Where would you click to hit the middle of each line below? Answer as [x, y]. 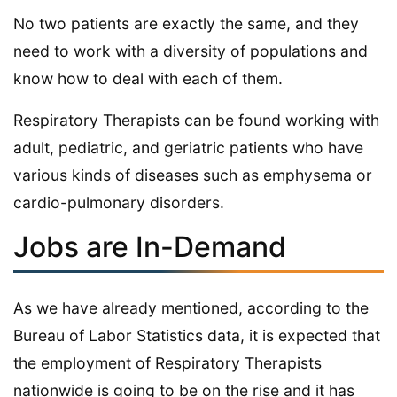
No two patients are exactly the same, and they [186, 24]
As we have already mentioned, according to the [191, 308]
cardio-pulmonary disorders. [119, 203]
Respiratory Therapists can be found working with [196, 121]
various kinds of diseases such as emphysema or [193, 175]
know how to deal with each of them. [148, 79]
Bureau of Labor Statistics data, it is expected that [197, 336]
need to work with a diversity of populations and [191, 51]
